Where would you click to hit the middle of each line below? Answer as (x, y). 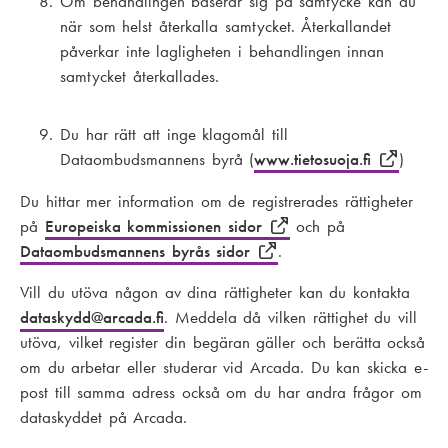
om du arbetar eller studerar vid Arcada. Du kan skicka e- (224, 368)
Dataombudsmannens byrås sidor (139, 251)
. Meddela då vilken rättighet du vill (291, 318)
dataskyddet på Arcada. (104, 418)
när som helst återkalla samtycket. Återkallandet (226, 26)
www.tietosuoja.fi (316, 159)
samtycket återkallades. (139, 76)
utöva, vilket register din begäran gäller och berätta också (223, 343)
